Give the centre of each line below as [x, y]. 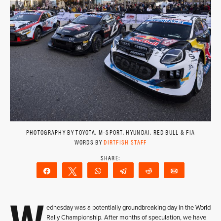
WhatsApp [125, 171]
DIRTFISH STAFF [125, 142]
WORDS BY [89, 142]
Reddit [169, 171]
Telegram [147, 171]
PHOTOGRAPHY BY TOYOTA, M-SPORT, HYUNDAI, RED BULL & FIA [110, 132]
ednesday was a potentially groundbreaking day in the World [129, 208]
